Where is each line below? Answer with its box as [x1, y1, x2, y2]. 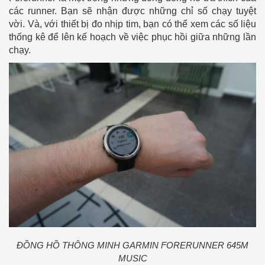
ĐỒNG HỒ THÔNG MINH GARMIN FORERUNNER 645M [17, 240, 248, 251]
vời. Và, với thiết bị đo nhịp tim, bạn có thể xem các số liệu [9, 18, 256, 29]
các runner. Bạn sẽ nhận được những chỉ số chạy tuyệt [9, 5, 256, 16]
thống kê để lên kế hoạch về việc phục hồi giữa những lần [9, 31, 256, 42]
